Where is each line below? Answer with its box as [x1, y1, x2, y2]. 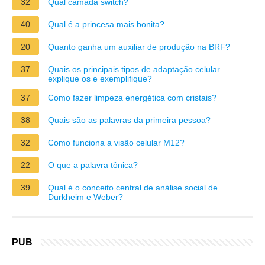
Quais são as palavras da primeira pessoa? [48, 115, 211, 125]
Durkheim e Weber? [48, 192, 123, 202]
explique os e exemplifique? [48, 73, 152, 83]
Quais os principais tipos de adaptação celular [48, 64, 220, 74]
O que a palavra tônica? [48, 160, 138, 170]
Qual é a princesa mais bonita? [48, 19, 164, 29]
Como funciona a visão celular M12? [48, 137, 185, 147]
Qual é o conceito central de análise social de [48, 182, 218, 192]
